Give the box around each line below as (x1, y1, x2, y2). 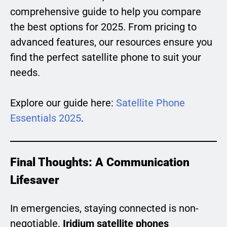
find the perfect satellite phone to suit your (10, 51, 201, 63)
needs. (10, 66, 40, 79)
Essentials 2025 (10, 111, 81, 124)
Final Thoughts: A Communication (10, 155, 190, 170)
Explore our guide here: (10, 96, 116, 109)
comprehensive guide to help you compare (10, 5, 201, 18)
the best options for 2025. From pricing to (10, 20, 197, 33)
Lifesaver (10, 173, 59, 187)
